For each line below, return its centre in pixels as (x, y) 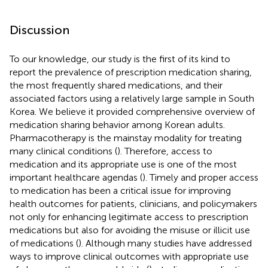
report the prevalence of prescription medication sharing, (131, 72)
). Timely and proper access (200, 177)
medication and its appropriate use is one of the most (123, 164)
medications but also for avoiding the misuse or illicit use (130, 230)
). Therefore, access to (165, 151)
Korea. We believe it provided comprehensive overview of (132, 111)
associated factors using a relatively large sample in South (132, 98)
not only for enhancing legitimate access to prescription (129, 217)
